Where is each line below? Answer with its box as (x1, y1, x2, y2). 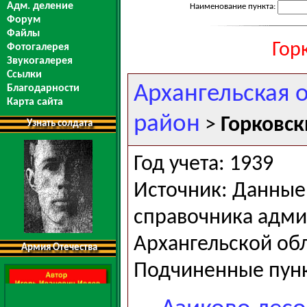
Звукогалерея (7, 56, 73, 66)
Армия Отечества (21, 243, 97, 253)
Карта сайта (7, 97, 63, 108)
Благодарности (7, 83, 79, 94)
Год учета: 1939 (134, 153, 273, 175)
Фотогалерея (7, 42, 69, 53)
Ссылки (7, 69, 42, 80)
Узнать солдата (26, 119, 93, 129)
